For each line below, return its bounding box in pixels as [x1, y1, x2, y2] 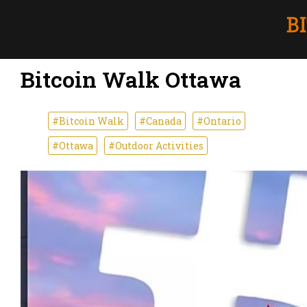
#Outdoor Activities [108, 138, 204, 152]
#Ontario [197, 114, 241, 127]
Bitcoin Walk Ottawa [21, 64, 241, 95]
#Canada [139, 114, 182, 127]
